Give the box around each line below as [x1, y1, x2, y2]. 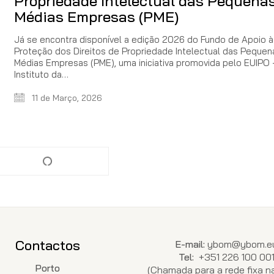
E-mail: [175, 238, 206, 250]
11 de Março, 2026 [29, 92, 102, 104]
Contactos [15, 237, 80, 254]
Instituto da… [14, 68, 68, 81]
